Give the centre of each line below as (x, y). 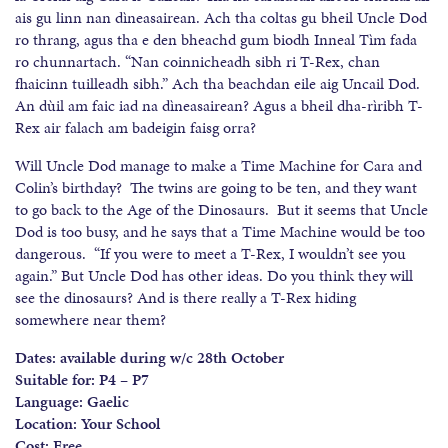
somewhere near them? (90, 319)
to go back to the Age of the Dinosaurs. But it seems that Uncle (221, 209)
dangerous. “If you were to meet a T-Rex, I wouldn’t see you (210, 253)
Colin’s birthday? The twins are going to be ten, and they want (216, 187)
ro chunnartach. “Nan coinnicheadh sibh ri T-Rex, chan (197, 61)
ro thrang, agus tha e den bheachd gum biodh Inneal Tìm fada (216, 39)
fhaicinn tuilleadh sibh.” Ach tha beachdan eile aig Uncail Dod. (217, 83)
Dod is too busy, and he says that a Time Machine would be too (220, 231)
